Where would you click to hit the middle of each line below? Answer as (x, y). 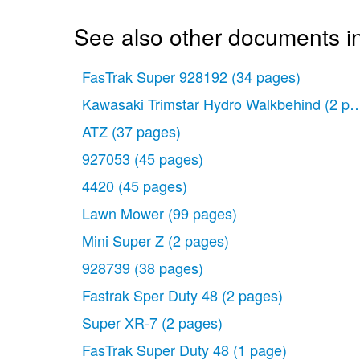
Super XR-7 (120, 322)
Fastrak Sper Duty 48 (150, 295)
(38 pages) (169, 268)
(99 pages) (202, 213)
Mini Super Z (123, 240)
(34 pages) (266, 76)
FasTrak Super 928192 (155, 76)
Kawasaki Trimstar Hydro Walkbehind (201, 104)
